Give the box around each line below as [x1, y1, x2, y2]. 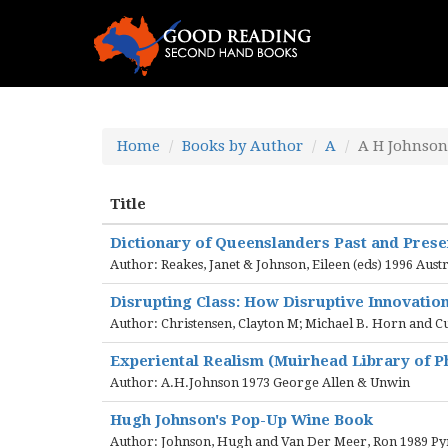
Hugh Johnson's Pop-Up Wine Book [110, 411, 373, 429]
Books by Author [182, 137, 303, 155]
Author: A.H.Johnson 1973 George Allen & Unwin [110, 375, 410, 390]
